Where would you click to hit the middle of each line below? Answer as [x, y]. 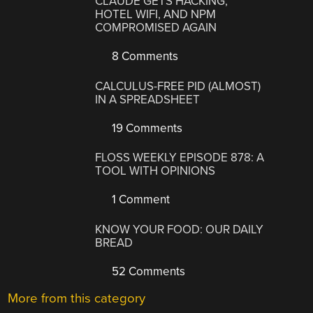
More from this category [77, 298]
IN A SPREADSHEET [148, 99]
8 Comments [144, 57]
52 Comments [147, 271]
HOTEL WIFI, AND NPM [156, 15]
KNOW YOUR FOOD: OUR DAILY [180, 229]
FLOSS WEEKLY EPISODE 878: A [180, 158]
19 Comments [146, 128]
